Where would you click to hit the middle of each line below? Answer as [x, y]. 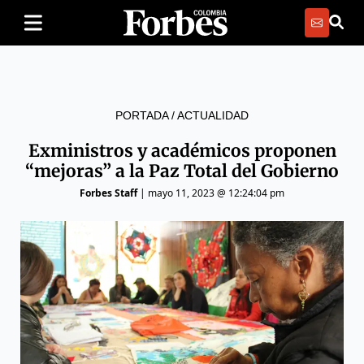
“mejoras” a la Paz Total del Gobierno [182, 171]
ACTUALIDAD [213, 115]
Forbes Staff [108, 193]
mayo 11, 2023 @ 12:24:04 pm [216, 193]
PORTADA [142, 115]
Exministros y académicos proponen [182, 151]
